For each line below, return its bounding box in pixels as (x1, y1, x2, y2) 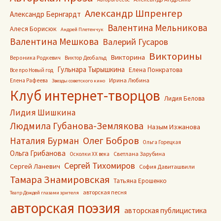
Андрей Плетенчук (61, 26, 104, 33)
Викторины (149, 50, 202, 63)
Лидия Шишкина (10, 107, 75, 118)
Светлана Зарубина (113, 150, 165, 157)
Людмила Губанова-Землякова (10, 120, 144, 132)
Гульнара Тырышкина (57, 65, 125, 74)
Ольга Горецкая (143, 139, 181, 146)
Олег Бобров (83, 134, 139, 147)
